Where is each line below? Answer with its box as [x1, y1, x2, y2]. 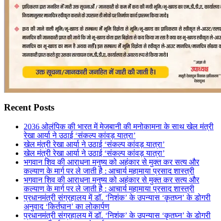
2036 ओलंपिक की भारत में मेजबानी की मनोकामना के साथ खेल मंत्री [24, 122, 214, 131]
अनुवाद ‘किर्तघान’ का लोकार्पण [24, 202, 110, 211]
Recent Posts [4, 102, 54, 113]
